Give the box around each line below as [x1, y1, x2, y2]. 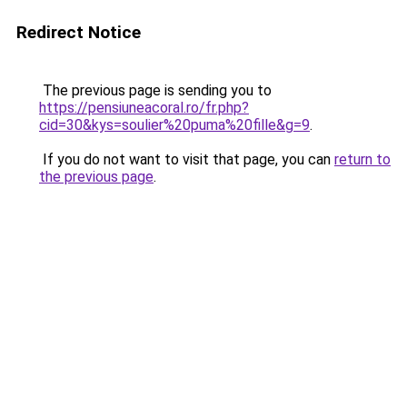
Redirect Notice [16, 22, 141, 43]
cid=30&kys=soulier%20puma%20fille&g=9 [39, 116, 310, 134]
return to [334, 151, 391, 168]
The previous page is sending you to [39, 82, 272, 99]
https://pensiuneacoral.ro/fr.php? [39, 99, 249, 116]
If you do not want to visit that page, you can [39, 151, 334, 168]
